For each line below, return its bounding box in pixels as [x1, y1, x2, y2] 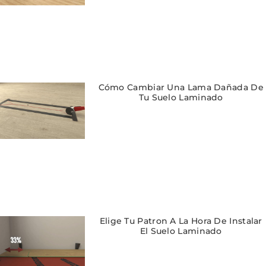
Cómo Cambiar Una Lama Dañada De [98, 81, 264, 93]
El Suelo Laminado [140, 226, 222, 236]
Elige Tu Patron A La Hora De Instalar [99, 216, 262, 226]
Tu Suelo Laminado [138, 91, 223, 103]
